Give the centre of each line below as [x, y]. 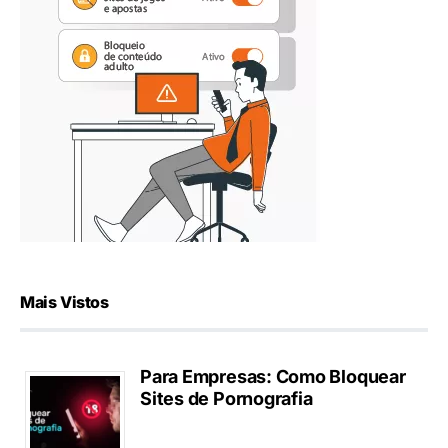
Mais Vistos [64, 302]
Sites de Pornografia [226, 399]
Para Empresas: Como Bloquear [273, 377]
